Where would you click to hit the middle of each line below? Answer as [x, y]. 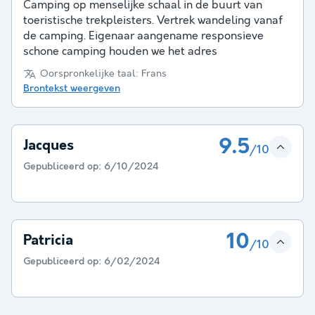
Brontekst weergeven [72, 88]
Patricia [48, 240]
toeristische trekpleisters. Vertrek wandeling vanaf [153, 21]
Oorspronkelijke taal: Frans [103, 74]
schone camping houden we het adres [120, 52]
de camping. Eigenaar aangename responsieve [143, 37]
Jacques [49, 146]
